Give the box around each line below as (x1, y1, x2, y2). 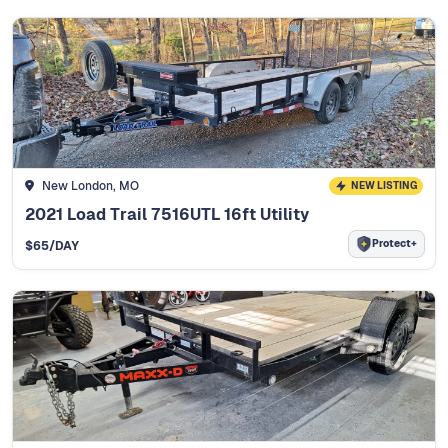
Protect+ (372, 237, 417, 251)
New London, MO (41, 177, 139, 194)
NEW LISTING (350, 178, 417, 192)
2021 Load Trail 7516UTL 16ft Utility (25, 203, 309, 225)
